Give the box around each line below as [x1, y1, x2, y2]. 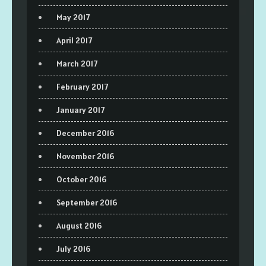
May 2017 [56, 11, 90, 23]
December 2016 [56, 127, 115, 138]
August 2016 [56, 220, 102, 231]
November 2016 [56, 150, 115, 161]
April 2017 [56, 34, 92, 46]
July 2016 [56, 243, 91, 254]
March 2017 [56, 58, 97, 69]
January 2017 [56, 104, 104, 115]
